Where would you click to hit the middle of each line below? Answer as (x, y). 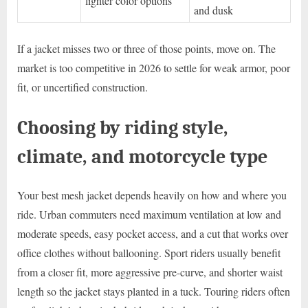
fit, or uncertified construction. (82, 87)
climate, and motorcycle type (142, 156)
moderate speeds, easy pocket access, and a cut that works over (153, 233)
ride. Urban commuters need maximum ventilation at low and (149, 214)
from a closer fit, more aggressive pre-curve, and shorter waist (150, 272)
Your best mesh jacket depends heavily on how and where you (152, 195)
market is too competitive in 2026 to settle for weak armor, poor (154, 67)
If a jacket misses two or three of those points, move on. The (146, 48)
